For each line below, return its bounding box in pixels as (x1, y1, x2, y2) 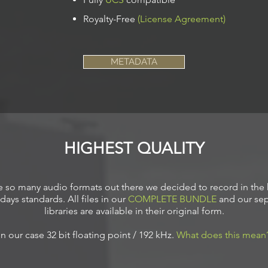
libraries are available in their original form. (44, 205, 224, 217)
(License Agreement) (138, 13, 226, 25)
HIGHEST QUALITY (63, 139, 205, 158)
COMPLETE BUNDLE (128, 193, 217, 205)
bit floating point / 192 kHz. (58, 229, 176, 240)
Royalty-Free (83, 13, 138, 25)
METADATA (111, 56, 157, 67)
